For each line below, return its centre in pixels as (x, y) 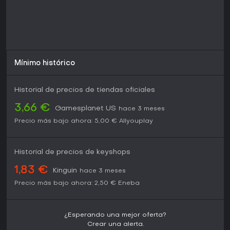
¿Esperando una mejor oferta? (115, 215)
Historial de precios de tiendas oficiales (85, 90)
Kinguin (65, 171)
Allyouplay (136, 121)
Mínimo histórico (45, 64)
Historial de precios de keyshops (72, 152)
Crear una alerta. (115, 225)
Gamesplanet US (85, 109)
